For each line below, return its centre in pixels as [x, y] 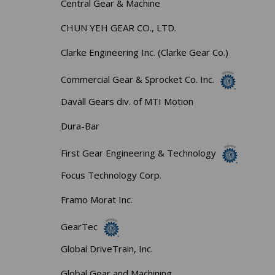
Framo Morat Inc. [97, 199]
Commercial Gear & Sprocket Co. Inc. [138, 79]
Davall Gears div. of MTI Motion [127, 101]
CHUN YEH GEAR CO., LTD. [119, 27]
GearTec [79, 226]
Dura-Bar [80, 126]
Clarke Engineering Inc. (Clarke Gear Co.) [145, 52]
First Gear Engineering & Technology [139, 153]
